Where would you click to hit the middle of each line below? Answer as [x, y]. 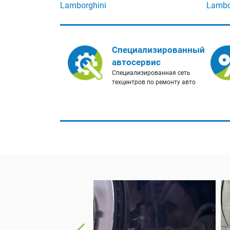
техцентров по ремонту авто [154, 82]
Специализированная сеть [151, 73]
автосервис [136, 62]
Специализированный [158, 50]
